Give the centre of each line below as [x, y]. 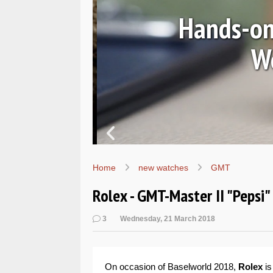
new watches [163, 168]
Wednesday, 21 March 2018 [168, 219]
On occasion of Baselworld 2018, [172, 267]
